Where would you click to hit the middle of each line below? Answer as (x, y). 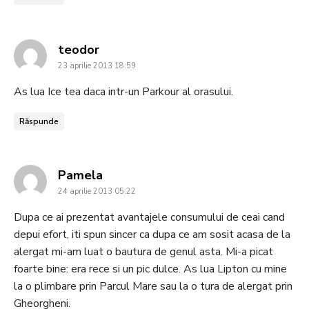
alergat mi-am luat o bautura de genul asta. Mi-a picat (143, 251)
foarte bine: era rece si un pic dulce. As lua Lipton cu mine (150, 269)
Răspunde (39, 121)
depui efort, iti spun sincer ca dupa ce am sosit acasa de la (152, 234)
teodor (79, 49)
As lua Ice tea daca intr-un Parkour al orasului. (123, 91)
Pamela (80, 175)
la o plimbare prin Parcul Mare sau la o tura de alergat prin (153, 286)
